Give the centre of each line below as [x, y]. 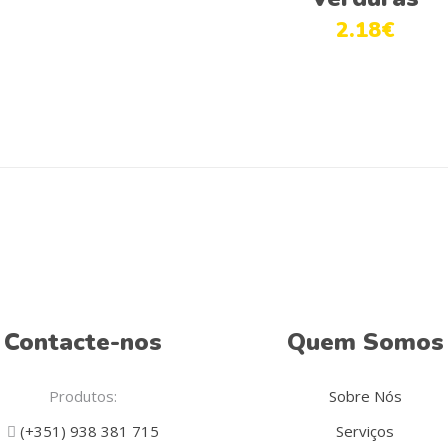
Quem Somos [365, 342]
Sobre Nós [365, 396]
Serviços [365, 431]
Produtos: [82, 396]
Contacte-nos [82, 342]
